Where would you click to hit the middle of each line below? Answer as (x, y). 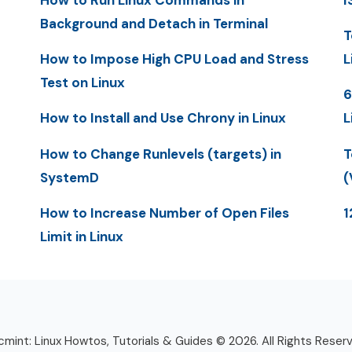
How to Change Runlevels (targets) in (160, 154)
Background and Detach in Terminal (154, 23)
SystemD (69, 177)
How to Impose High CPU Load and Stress (174, 59)
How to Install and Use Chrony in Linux (163, 118)
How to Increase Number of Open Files (164, 213)
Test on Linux (82, 83)
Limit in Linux (81, 236)
